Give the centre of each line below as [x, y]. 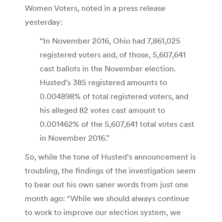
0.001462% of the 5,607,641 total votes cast [117, 124]
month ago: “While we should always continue [107, 198]
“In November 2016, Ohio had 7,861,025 [110, 40]
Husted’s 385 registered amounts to [103, 82]
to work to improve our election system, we [103, 212]
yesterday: [44, 22]
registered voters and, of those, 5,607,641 [113, 54]
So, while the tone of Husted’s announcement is [110, 156]
